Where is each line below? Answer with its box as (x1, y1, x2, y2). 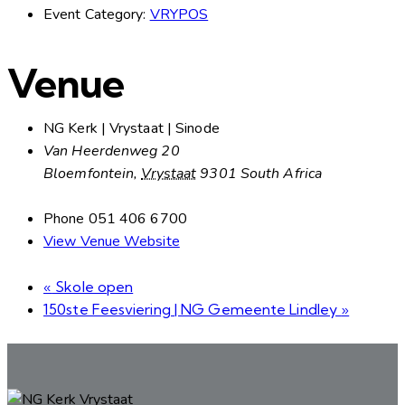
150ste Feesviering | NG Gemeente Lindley (43, 299, 342, 318)
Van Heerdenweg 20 (43, 140, 180, 161)
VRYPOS (149, 4, 209, 24)
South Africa (240, 163, 323, 184)
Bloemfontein (43, 163, 135, 184)
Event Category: (43, 4, 146, 24)
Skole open (52, 277, 134, 296)
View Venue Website (43, 231, 180, 251)
